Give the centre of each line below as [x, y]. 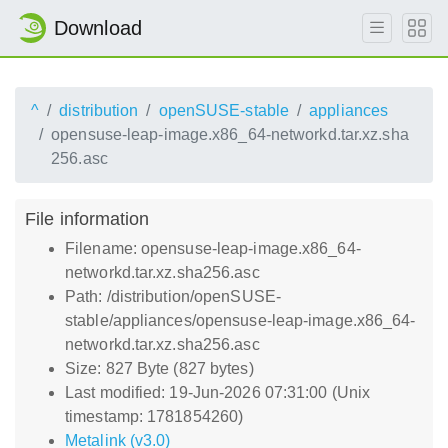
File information [87, 218]
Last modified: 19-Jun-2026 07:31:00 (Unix [218, 392]
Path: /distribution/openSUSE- [173, 296]
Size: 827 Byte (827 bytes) [159, 368]
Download [98, 28]
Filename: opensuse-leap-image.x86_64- [213, 248]
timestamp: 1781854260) [154, 416]
